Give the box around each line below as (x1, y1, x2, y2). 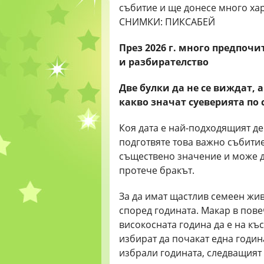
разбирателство (128, 55, 209, 68)
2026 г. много (145, 41, 212, 54)
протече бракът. (119, 164, 194, 177)
